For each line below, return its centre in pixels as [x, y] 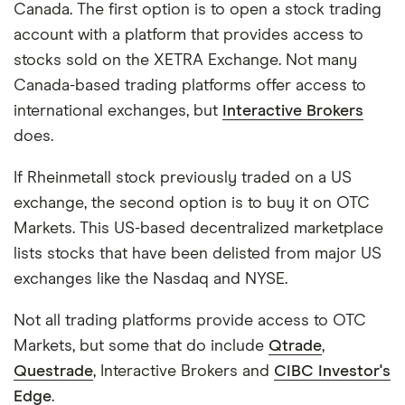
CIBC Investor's [332, 372]
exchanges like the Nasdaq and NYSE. [151, 279]
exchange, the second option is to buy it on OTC [192, 203]
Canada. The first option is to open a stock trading [198, 10]
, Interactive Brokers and [184, 372]
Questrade [53, 372]
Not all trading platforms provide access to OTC [190, 321]
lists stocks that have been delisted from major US [198, 254]
